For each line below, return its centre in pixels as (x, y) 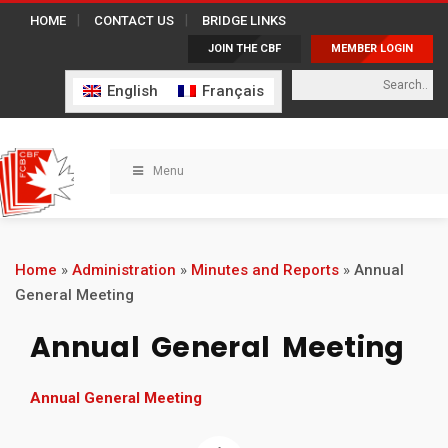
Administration (124, 269)
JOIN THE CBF (244, 48)
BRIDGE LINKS (244, 20)
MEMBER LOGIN (372, 48)
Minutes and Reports (265, 269)
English (132, 90)
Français (233, 90)
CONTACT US (134, 20)
